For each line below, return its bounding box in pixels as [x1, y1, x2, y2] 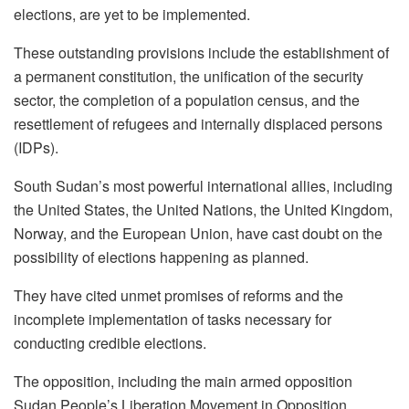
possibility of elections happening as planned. [14, 246, 309, 268]
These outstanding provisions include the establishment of [14, 42, 389, 64]
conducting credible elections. [14, 332, 206, 354]
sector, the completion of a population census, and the [14, 89, 360, 111]
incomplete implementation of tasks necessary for [14, 309, 331, 330]
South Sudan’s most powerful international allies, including [14, 175, 393, 197]
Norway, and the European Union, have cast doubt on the [14, 223, 383, 245]
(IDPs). [14, 137, 58, 159]
